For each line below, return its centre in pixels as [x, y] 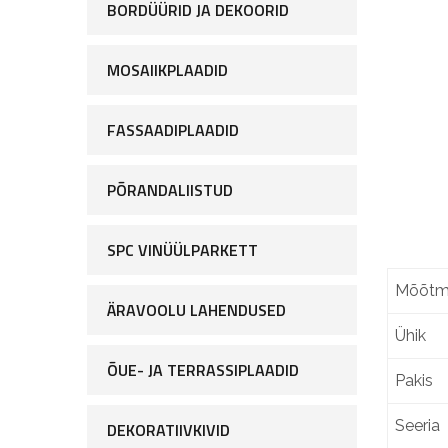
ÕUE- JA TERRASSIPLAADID [203, 370]
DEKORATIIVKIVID [168, 430]
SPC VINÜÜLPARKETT [182, 250]
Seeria [417, 425]
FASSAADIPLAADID [173, 130]
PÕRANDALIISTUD [170, 190]
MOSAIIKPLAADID [167, 70]
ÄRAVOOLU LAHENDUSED [196, 310]
